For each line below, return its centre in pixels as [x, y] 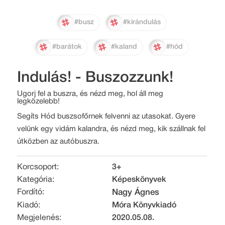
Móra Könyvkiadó [144, 205]
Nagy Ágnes [135, 192]
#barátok [67, 47]
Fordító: [31, 192]
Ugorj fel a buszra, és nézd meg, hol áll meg [90, 94]
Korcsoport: [38, 167]
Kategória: [36, 180]
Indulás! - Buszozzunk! [95, 78]
